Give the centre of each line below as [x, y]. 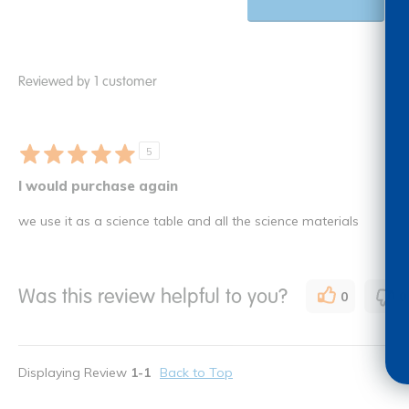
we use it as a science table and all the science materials [189, 221]
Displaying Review [74, 373]
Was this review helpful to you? [153, 296]
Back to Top [196, 373]
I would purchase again [98, 186]
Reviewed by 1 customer [88, 81]
